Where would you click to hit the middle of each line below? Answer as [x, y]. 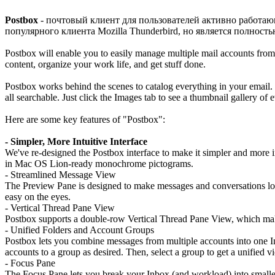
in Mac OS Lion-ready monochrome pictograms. [99, 164]
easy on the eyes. [38, 197]
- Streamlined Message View [60, 175]
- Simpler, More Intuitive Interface [76, 141]
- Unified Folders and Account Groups [79, 230]
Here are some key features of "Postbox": [85, 119]
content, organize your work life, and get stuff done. [105, 64]
